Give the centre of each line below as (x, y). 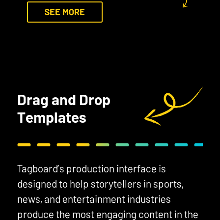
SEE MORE (65, 12)
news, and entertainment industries (94, 198)
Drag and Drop (64, 99)
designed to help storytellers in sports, (100, 183)
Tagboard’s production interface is (92, 168)
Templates (52, 117)
